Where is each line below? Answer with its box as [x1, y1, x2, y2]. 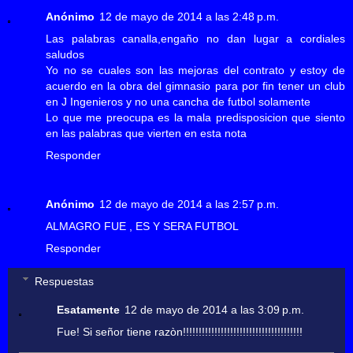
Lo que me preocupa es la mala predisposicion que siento [46, 111, 345, 124]
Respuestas [35, 274, 95, 288]
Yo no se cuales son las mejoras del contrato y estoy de [46, 64, 345, 77]
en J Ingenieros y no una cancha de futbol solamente [46, 95, 310, 109]
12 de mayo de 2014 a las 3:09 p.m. [124, 303, 305, 316]
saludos [46, 48, 84, 61]
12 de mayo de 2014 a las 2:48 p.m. [99, 10, 279, 24]
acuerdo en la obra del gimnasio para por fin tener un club [46, 80, 345, 93]
